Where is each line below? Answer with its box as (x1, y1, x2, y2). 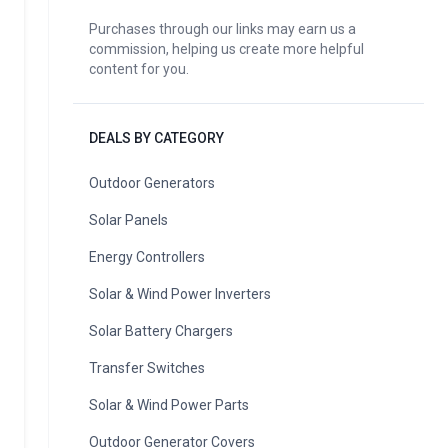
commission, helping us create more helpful (89, 41, 364, 57)
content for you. (89, 61, 189, 77)
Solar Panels (89, 212, 168, 228)
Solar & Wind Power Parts (89, 397, 249, 413)
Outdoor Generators (89, 175, 215, 191)
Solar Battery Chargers (89, 323, 233, 339)
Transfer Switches (89, 360, 205, 376)
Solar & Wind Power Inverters (89, 286, 271, 302)
